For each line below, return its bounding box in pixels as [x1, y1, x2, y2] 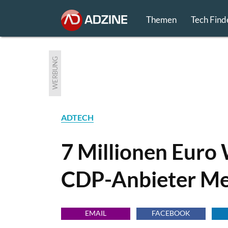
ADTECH [61, 112, 94, 122]
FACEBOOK [152, 208, 190, 217]
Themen [146, 14, 177, 25]
